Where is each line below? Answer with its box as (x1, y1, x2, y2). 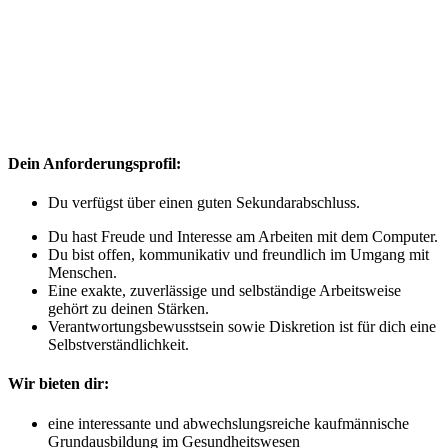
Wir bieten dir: (8, 375, 109, 393)
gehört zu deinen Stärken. (48, 300, 209, 318)
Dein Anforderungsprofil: (8, 154, 181, 172)
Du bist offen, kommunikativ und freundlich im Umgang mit (48, 246, 429, 264)
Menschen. (48, 264, 117, 282)
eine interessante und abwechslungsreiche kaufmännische (48, 414, 409, 432)
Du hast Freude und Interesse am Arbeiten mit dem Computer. (48, 228, 438, 246)
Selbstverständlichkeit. (48, 336, 189, 354)
